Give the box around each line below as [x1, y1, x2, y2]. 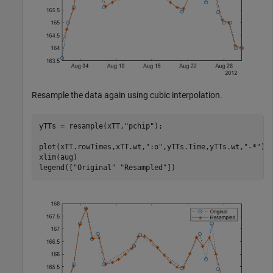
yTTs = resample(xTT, [38, 122, 124, 131]
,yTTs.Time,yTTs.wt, [162, 143, 244, 152]
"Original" [73, 163, 116, 172]
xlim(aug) [38, 153, 77, 162]
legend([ [38, 163, 73, 172]
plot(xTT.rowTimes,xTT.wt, [38, 143, 146, 152]
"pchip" [124, 122, 154, 131]
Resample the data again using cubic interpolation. [32, 90, 222, 100]
